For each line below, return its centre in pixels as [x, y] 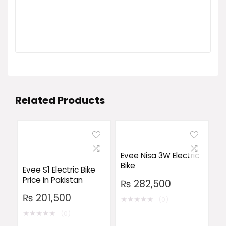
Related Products [60, 100]
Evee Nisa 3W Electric [160, 156]
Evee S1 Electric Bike [59, 170]
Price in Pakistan [52, 180]
